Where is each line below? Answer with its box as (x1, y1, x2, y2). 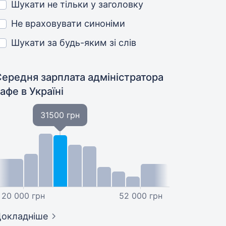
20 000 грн (1, 191, 45, 201)
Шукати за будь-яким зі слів (11, 37, 137, 48)
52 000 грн (119, 191, 163, 201)
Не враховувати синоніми (11, 18, 126, 29)
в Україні (21, 85, 64, 97)
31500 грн (40, 110, 80, 120)
